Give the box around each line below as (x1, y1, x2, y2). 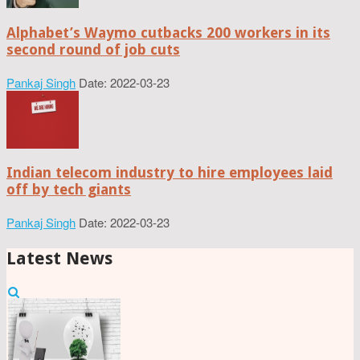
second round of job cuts (6, 40, 180, 58)
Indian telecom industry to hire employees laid (6, 164, 333, 182)
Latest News (6, 248, 112, 269)
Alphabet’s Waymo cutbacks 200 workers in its (6, 23, 330, 41)
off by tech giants (6, 181, 131, 198)
